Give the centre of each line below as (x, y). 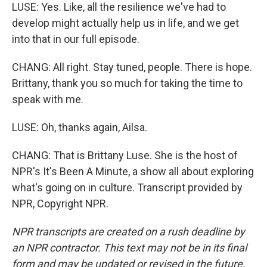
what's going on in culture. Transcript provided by (127, 187)
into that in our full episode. (76, 39)
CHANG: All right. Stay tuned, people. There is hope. (132, 67)
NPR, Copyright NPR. (60, 204)
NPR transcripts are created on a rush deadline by (128, 232)
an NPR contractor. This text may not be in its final (129, 248)
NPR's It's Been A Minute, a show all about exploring (133, 171)
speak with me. (48, 99)
